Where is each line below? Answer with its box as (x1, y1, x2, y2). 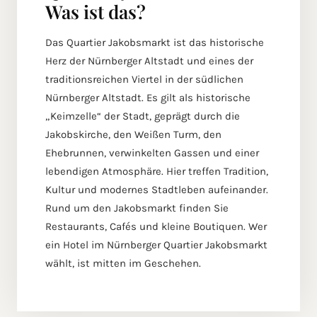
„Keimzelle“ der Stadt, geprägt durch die (45, 110, 240, 123)
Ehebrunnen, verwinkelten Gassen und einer (45, 146, 259, 160)
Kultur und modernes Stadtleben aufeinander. (45, 183, 268, 197)
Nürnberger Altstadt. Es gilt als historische (45, 91, 250, 105)
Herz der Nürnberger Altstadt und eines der (45, 54, 253, 68)
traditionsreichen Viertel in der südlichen (45, 73, 243, 86)
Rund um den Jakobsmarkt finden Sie (45, 202, 229, 215)
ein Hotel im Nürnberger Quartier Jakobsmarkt (45, 238, 267, 252)
